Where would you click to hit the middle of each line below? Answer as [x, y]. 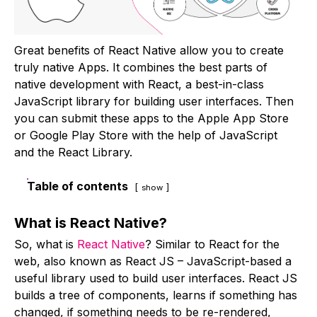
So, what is [46, 244]
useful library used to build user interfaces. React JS [156, 278]
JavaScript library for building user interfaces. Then [154, 101]
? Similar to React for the [212, 244]
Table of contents [77, 186]
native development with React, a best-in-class [139, 84]
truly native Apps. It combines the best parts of [141, 67]
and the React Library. [73, 152]
